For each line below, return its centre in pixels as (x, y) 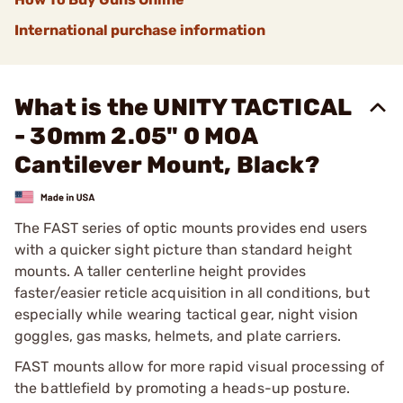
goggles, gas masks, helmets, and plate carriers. (178, 336)
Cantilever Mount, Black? (167, 165)
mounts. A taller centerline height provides (161, 271)
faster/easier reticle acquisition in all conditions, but (192, 292)
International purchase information (140, 30)
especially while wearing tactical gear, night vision (187, 314)
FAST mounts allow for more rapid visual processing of (200, 366)
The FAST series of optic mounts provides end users (191, 228)
